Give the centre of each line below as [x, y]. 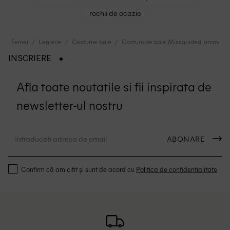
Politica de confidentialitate [177, 169]
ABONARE [186, 138]
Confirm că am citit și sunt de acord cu [79, 169]
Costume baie [92, 41]
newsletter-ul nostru [70, 104]
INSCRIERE [30, 59]
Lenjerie [50, 41]
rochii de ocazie [115, 13]
